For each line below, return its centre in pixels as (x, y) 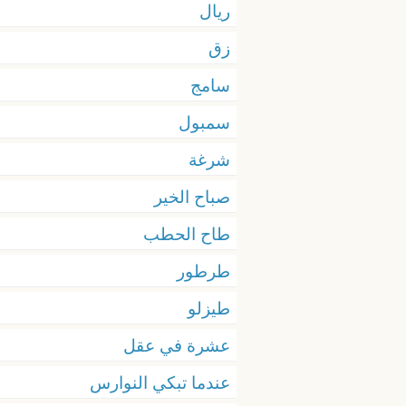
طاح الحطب (187, 233)
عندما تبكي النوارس (160, 382)
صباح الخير (192, 196)
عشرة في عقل (177, 345)
